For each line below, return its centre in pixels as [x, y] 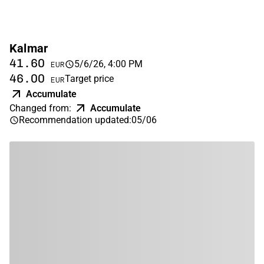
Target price [89, 79]
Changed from [39, 108]
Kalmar [29, 49]
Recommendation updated [74, 120]
